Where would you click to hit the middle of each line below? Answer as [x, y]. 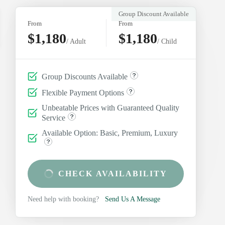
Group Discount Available [153, 14]
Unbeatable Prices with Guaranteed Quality [111, 108]
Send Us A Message [133, 199]
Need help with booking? [64, 199]
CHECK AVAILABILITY [113, 174]
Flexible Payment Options [83, 93]
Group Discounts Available [85, 77]
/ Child [167, 42]
